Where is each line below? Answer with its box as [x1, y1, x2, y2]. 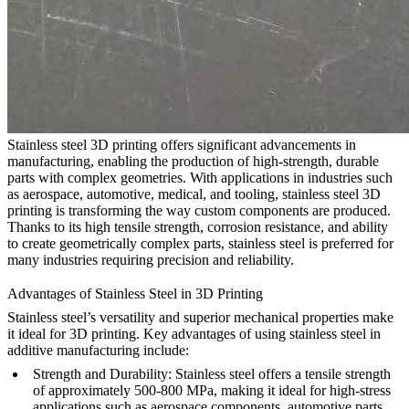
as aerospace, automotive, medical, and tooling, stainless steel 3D [7, 185, 381, 202]
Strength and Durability [33, 366, 168, 383]
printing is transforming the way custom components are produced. [7, 202, 391, 218]
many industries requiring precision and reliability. [7, 251, 294, 267]
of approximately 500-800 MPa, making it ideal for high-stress [33, 383, 391, 399]
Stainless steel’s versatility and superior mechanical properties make [7, 309, 393, 326]
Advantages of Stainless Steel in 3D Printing [7, 286, 263, 302]
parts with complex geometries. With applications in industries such [7, 169, 393, 185]
